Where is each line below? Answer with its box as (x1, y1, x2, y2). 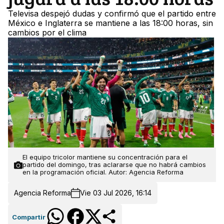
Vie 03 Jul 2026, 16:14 (80, 188, 151, 197)
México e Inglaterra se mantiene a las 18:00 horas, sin (8, 18, 213, 28)
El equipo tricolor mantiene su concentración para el (22, 153, 187, 161)
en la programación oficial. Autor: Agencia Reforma (22, 168, 183, 176)
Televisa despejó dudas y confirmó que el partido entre (8, 8, 216, 19)
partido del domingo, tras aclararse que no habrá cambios (22, 160, 206, 169)
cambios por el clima (8, 27, 86, 38)
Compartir (12, 212, 45, 221)
